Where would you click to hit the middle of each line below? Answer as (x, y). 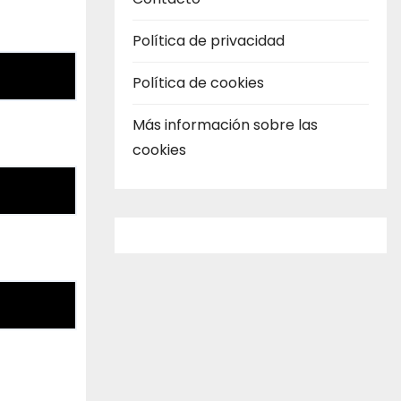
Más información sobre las (225, 125)
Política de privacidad (209, 41)
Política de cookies (198, 83)
